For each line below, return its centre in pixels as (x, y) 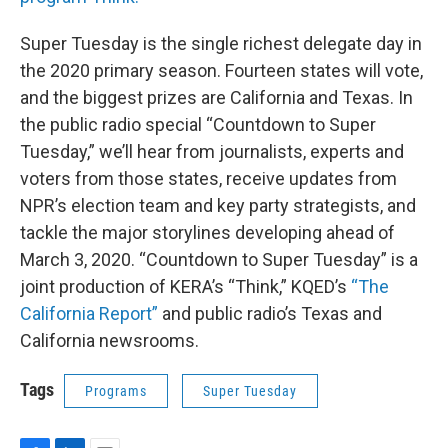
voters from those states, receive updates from (208, 179)
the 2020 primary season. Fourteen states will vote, (221, 71)
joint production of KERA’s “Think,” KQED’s (185, 287)
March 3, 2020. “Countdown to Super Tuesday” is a (219, 260)
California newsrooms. (109, 341)
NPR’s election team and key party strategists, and (218, 206)
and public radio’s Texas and (272, 314)
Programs (116, 391)
